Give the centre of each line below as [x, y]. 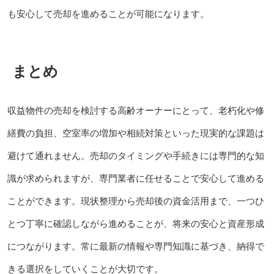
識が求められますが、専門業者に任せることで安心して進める [135, 178]
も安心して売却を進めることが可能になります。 [108, 13]
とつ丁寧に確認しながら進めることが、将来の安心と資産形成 [135, 223]
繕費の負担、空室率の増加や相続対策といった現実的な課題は [135, 133]
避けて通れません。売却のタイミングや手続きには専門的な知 [135, 155]
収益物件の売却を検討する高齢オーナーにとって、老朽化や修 [135, 110]
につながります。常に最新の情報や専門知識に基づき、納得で [135, 246]
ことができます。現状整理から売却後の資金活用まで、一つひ [135, 201]
